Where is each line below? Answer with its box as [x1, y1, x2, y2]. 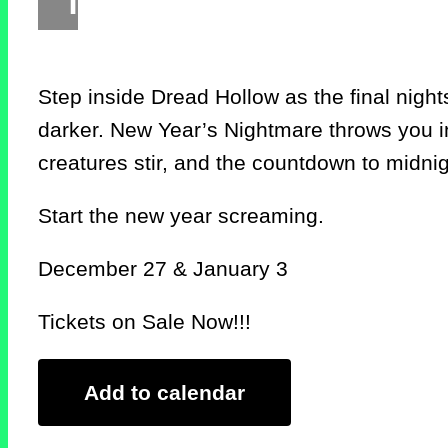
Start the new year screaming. [38, 204, 324, 227]
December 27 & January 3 [38, 257, 288, 280]
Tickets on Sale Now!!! [38, 310, 251, 333]
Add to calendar [84, 381, 245, 404]
